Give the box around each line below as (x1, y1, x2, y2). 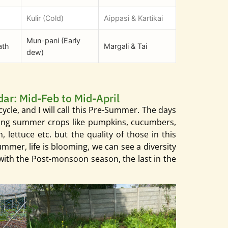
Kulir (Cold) (26, 14, 64, 23)
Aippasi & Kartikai (104, 14, 163, 23)
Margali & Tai (104, 42, 147, 51)
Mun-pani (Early (26, 36, 80, 45)
